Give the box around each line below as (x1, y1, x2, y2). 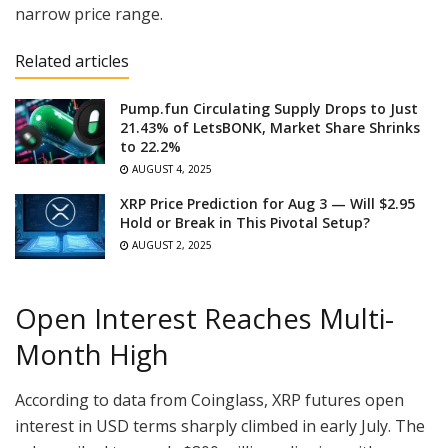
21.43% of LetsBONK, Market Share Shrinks (120, 118, 420, 138)
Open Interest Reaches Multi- (15, 300, 394, 338)
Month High (15, 336, 169, 374)
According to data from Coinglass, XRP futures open (15, 388, 404, 411)
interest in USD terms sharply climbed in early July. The (15, 414, 425, 437)
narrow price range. (15, 3, 163, 26)
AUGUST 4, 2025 (129, 162, 212, 177)
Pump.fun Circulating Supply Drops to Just (120, 99, 418, 119)
